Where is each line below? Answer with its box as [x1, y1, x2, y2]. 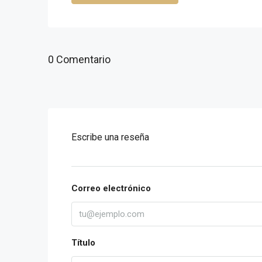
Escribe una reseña [71, 132, 149, 143]
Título [71, 237, 95, 248]
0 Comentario [48, 53, 111, 65]
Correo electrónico [71, 183, 151, 194]
